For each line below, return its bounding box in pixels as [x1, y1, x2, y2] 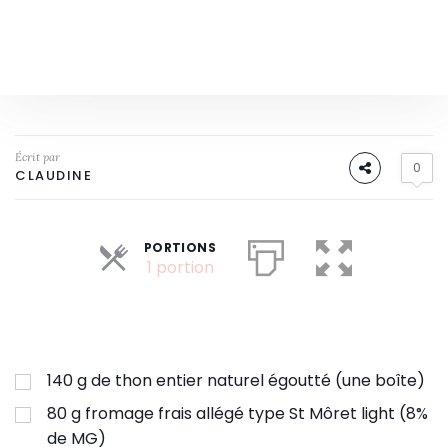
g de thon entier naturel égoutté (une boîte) [77, 369, 425, 392]
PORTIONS [143, 239, 217, 256]
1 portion [146, 256, 214, 279]
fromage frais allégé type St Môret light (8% [85, 402, 428, 425]
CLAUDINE [15, 166, 92, 185]
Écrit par [15, 150, 60, 164]
